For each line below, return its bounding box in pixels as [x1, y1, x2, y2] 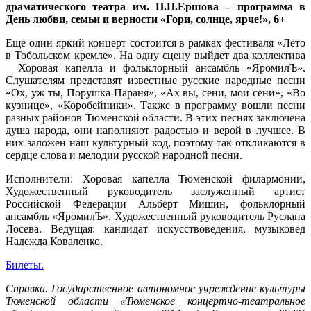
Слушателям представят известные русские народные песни [6, 74, 305, 86]
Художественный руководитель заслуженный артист [6, 185, 305, 197]
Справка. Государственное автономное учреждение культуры [6, 282, 305, 294]
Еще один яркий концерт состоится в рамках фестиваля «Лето [6, 36, 305, 49]
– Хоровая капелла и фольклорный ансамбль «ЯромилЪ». [6, 61, 305, 74]
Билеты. [6, 258, 44, 271]
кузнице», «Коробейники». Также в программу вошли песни [6, 99, 305, 111]
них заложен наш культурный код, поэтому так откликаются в [6, 136, 305, 149]
